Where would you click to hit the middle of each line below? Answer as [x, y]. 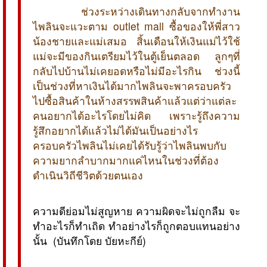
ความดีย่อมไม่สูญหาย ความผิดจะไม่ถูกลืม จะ [136, 210]
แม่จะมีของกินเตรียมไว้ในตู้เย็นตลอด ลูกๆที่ [136, 55]
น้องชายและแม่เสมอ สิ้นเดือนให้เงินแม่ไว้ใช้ [136, 41]
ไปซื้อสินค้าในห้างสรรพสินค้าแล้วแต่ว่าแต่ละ [135, 100]
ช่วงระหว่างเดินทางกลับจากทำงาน [159, 11]
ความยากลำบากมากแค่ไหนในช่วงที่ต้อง [126, 160]
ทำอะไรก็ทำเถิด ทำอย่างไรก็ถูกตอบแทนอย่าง [136, 225]
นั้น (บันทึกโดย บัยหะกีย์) [89, 240]
